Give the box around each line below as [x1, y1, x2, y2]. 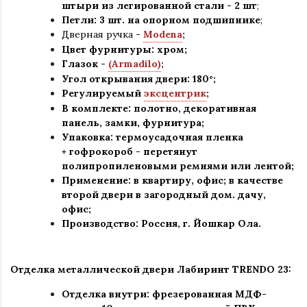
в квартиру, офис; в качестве [131, 174, 283, 187]
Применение [62, 174, 128, 187]
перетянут [140, 145, 197, 158]
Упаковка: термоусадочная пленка [62, 131, 243, 144]
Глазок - [62, 58, 108, 71]
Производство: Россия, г [62, 217, 188, 230]
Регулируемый [62, 87, 144, 100]
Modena [143, 28, 182, 41]
